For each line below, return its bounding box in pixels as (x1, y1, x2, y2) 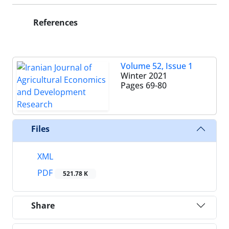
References (31, 17, 78, 28)
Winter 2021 (121, 70, 167, 81)
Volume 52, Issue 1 (121, 60, 193, 72)
